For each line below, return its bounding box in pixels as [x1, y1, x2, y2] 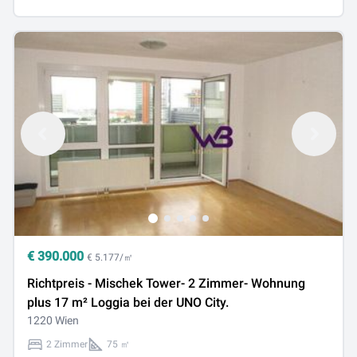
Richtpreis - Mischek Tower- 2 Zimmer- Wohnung [27, 276, 305, 291]
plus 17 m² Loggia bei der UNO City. [27, 295, 229, 310]
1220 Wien [27, 314, 79, 327]
